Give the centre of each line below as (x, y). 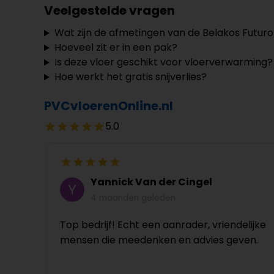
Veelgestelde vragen (109, 11)
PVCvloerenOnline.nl (109, 106)
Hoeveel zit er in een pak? (116, 48)
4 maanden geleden (133, 198)
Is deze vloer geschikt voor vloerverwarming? (163, 62)
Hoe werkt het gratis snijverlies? (130, 77)
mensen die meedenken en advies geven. (159, 240)
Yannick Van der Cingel (151, 182)
